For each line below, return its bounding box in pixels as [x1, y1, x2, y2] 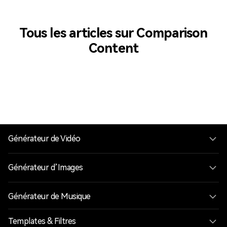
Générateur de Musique [8, 191, 91, 201]
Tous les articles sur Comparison [19, 25, 208, 41]
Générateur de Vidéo [8, 133, 81, 143]
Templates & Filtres [8, 216, 76, 226]
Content [88, 41, 139, 56]
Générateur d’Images [8, 162, 83, 172]
